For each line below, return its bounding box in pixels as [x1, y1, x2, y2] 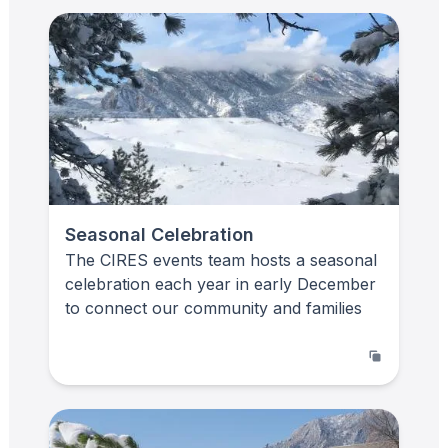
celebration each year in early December [65, 273, 376, 294]
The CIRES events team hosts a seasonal [65, 249, 377, 270]
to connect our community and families [65, 297, 362, 318]
